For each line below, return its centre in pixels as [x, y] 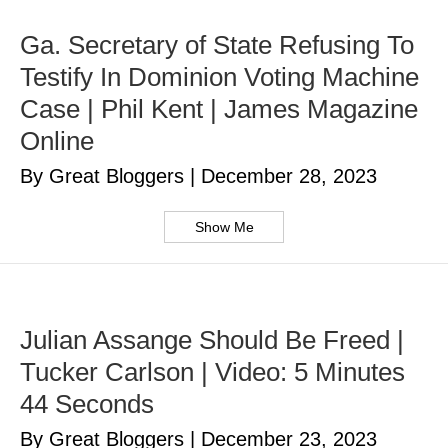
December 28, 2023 [289, 176]
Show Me [224, 227]
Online [57, 141]
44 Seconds [87, 404]
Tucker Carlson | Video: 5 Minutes [212, 372]
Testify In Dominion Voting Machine [219, 77]
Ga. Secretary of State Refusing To [217, 45]
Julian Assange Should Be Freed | [212, 340]
